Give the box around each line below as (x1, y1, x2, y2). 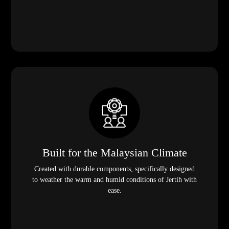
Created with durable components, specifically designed (34, 165, 195, 173)
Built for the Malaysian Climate (42, 147, 187, 159)
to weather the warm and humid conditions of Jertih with (32, 176, 197, 184)
